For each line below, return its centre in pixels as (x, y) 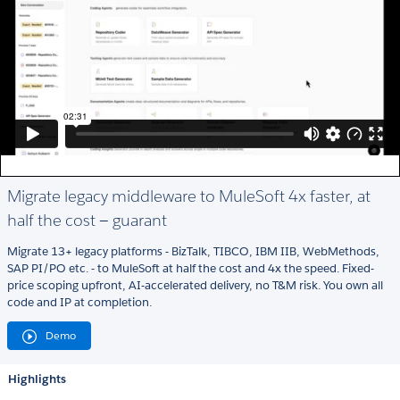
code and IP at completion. (79, 303)
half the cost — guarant (87, 221)
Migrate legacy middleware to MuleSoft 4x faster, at (189, 196)
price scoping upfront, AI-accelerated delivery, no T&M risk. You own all (195, 286)
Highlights (37, 379)
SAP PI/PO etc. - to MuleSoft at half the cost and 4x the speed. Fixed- (191, 269)
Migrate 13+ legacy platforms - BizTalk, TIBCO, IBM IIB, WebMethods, (193, 252)
